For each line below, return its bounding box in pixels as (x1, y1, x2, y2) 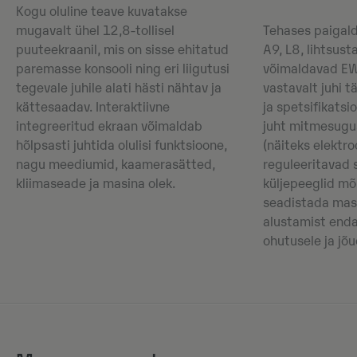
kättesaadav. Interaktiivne (16, 100, 170, 116)
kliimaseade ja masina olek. (16, 177, 175, 192)
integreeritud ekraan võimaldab (16, 120, 202, 135)
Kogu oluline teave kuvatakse (16, 5, 187, 20)
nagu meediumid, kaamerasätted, (16, 158, 215, 173)
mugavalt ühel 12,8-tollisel (16, 24, 175, 39)
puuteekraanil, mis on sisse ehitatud (16, 43, 229, 58)
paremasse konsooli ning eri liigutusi (16, 62, 229, 77)
